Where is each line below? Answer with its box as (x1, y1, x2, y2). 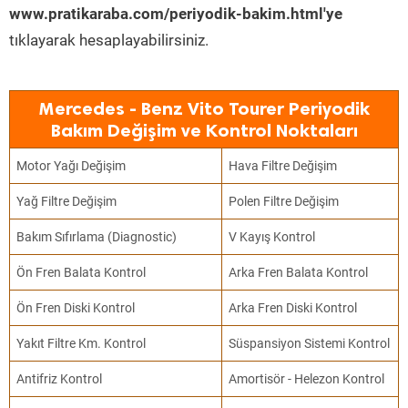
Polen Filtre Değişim (229, 194, 340, 209)
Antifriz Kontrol (16, 372, 103, 386)
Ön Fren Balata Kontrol (16, 265, 147, 280)
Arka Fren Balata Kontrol (229, 265, 369, 280)
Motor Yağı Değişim (16, 158, 127, 173)
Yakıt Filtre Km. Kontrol (16, 336, 147, 351)
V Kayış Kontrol (229, 229, 316, 244)
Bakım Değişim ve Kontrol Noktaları (50, 119, 358, 141)
